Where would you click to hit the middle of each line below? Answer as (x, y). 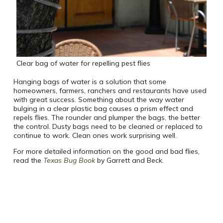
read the (28, 161)
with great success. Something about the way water (99, 100)
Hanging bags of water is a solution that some (90, 82)
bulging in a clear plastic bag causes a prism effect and (103, 109)
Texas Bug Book (69, 161)
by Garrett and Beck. (129, 161)
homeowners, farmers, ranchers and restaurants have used (110, 91)
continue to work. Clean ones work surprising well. (95, 136)
